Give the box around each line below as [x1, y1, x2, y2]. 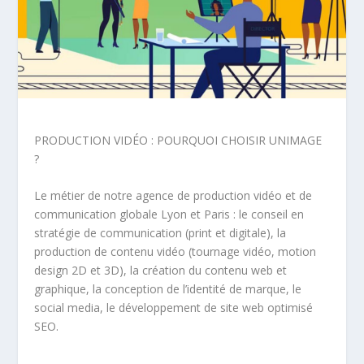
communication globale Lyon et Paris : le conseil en [34, 206, 305, 223]
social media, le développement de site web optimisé [34, 300, 314, 316]
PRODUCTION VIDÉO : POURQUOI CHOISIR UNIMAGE [34, 132, 323, 148]
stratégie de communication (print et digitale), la [34, 225, 287, 241]
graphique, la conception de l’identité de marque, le [34, 281, 302, 297]
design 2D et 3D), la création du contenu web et [34, 262, 288, 279]
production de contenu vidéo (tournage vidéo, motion [34, 244, 317, 260]
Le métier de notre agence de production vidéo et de [34, 188, 313, 204]
